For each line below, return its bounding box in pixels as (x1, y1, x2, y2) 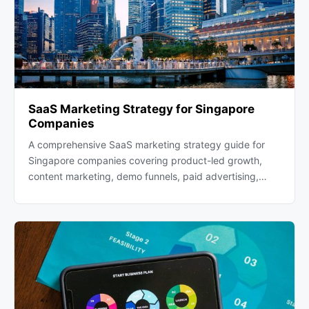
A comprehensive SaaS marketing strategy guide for (28, 139, 265, 151)
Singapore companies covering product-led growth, (28, 154, 262, 167)
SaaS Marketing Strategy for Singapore (28, 102, 255, 117)
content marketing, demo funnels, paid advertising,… (28, 170, 267, 183)
